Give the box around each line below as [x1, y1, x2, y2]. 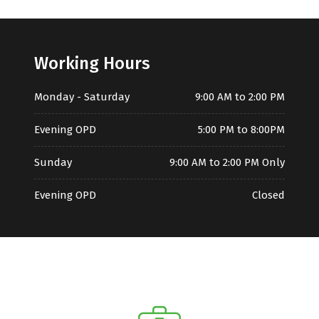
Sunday [34, 156, 72, 169]
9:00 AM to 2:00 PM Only [169, 156, 285, 169]
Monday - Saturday [34, 90, 130, 103]
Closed [252, 189, 285, 202]
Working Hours [34, 53, 150, 73]
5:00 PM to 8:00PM [198, 123, 285, 136]
